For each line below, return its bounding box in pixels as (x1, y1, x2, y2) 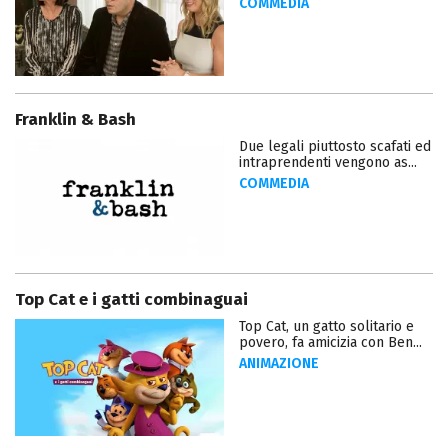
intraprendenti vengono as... (239, 154, 417, 172)
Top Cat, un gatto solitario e (239, 318, 414, 336)
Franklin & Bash (15, 109, 136, 131)
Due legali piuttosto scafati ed (239, 138, 431, 156)
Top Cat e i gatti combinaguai (15, 289, 248, 311)
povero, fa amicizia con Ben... (239, 334, 422, 352)
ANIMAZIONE (239, 355, 319, 373)
